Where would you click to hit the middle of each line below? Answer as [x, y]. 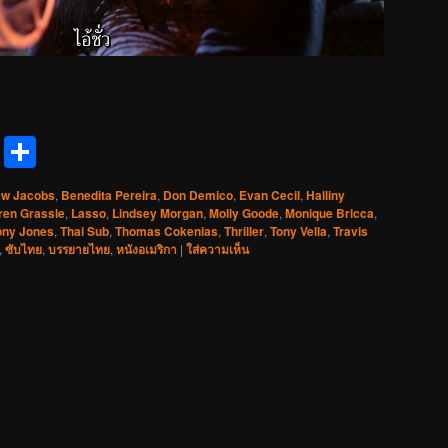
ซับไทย [23, 248]
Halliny [325, 194]
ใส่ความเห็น [217, 248]
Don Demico [198, 194]
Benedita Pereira [109, 194]
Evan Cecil [269, 194]
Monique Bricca [329, 212]
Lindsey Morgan [157, 212]
